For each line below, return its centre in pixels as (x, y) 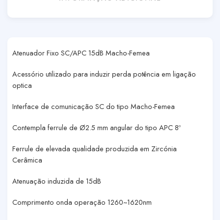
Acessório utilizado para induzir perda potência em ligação (104, 74)
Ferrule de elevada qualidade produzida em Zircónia (95, 148)
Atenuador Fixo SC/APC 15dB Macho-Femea (81, 53)
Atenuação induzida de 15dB (57, 181)
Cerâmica (27, 160)
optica (22, 85)
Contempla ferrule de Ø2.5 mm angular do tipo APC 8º (96, 127)
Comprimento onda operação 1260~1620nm (82, 202)
